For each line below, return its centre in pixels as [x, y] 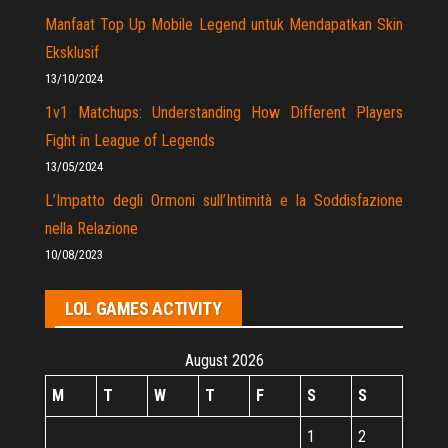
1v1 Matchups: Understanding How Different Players [224, 113]
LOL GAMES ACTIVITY [143, 309]
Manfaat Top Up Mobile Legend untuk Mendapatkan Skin [224, 25]
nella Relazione [91, 229]
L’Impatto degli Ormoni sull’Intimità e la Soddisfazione [224, 201]
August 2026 [224, 361]
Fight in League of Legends [130, 141]
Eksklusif [72, 53]
